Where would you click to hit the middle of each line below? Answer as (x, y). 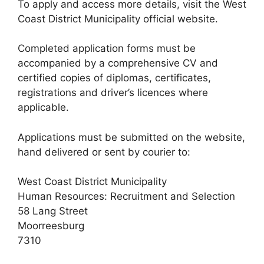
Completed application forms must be (107, 49)
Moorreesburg (51, 226)
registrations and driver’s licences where (113, 93)
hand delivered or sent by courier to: (104, 152)
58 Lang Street (53, 211)
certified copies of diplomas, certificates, (114, 78)
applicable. (43, 108)
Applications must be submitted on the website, (131, 137)
